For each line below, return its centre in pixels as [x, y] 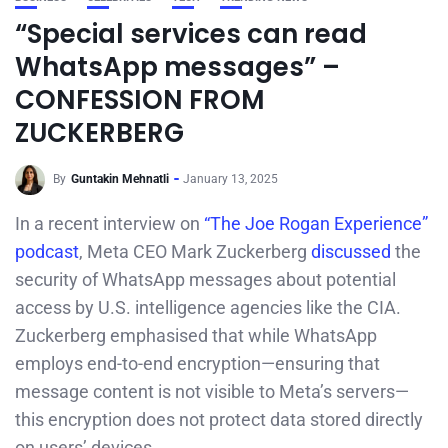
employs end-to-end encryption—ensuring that [197, 363]
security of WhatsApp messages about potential [205, 279]
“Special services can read [191, 34]
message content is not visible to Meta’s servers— [212, 391]
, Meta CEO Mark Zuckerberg [195, 251]
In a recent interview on [109, 223]
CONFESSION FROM [140, 100]
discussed [351, 251]
